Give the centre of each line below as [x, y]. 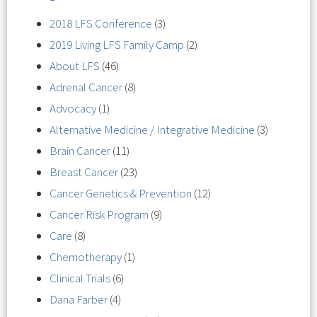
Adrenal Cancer [86, 87]
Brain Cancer [80, 151]
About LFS [75, 66]
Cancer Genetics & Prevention [121, 193]
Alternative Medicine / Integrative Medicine [152, 129]
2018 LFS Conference [101, 23]
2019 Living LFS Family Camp [117, 45]
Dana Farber [79, 299]
